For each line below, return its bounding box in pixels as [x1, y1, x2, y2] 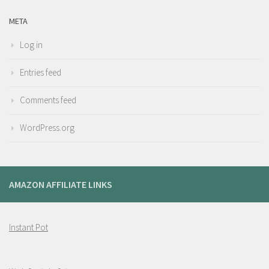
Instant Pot [9, 221, 48, 233]
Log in [20, 38, 43, 50]
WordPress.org [20, 121, 74, 133]
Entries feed [20, 66, 61, 78]
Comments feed [20, 94, 76, 106]
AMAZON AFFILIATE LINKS [9, 178, 112, 190]
